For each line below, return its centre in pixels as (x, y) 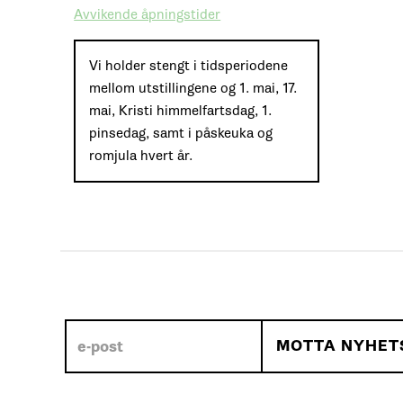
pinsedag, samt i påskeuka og (181, 134)
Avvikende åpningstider (148, 15)
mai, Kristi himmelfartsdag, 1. (181, 111)
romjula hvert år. (141, 156)
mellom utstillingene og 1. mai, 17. (193, 89)
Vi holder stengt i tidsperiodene (189, 66)
